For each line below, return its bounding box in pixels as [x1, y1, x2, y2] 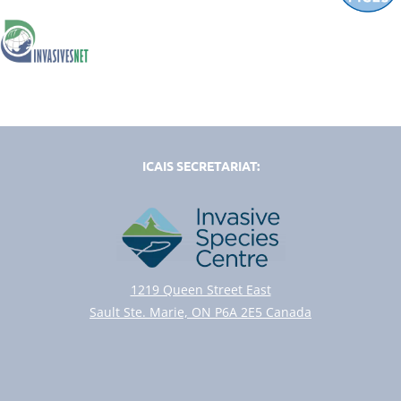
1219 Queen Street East [130, 281, 271, 299]
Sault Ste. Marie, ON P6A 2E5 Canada [90, 303, 311, 321]
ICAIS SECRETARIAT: [141, 157, 260, 174]
